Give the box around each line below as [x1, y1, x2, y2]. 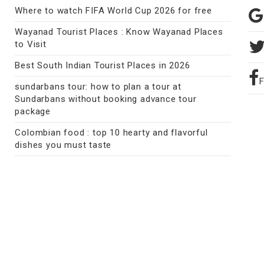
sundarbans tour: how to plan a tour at [15, 81, 181, 93]
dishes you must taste [15, 140, 112, 151]
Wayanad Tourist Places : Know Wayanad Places [15, 27, 223, 38]
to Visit [15, 39, 47, 50]
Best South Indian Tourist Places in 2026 [15, 60, 190, 71]
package [15, 106, 51, 117]
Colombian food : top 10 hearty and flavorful [15, 127, 208, 138]
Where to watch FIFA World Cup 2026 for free [15, 5, 212, 16]
